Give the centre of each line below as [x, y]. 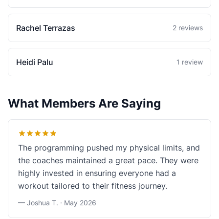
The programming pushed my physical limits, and [109, 148]
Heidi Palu [35, 62]
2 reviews [188, 28]
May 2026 [80, 203]
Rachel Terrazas [46, 28]
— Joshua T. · [41, 203]
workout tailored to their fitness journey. [93, 186]
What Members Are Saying [84, 103]
